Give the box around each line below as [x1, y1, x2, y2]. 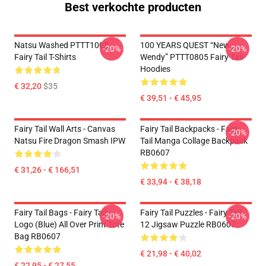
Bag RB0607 [14, 232, 61, 241]
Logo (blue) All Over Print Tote [14, 220, 124, 229]
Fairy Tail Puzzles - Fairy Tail [140, 208, 242, 217]
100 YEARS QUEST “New [140, 40, 230, 50]
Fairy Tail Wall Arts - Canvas [14, 124, 115, 134]
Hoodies [140, 64, 170, 74]
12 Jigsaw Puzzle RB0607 [140, 220, 236, 229]
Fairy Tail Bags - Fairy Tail [14, 208, 106, 217]
